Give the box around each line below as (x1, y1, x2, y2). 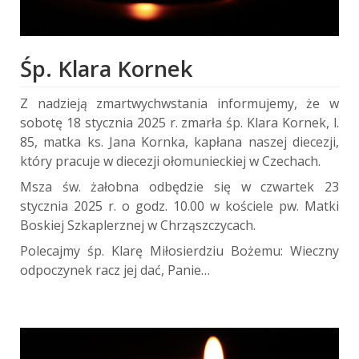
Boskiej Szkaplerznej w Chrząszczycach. (20, 216, 256, 234)
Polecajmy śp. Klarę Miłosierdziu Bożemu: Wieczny (20, 241, 339, 260)
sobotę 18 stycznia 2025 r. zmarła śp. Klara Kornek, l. (20, 113, 339, 131)
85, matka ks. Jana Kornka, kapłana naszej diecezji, (20, 132, 339, 151)
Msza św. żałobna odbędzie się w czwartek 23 (20, 177, 339, 196)
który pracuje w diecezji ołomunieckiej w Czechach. (20, 151, 321, 170)
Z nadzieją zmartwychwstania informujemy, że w (20, 94, 339, 112)
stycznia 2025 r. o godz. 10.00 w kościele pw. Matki (20, 196, 339, 215)
